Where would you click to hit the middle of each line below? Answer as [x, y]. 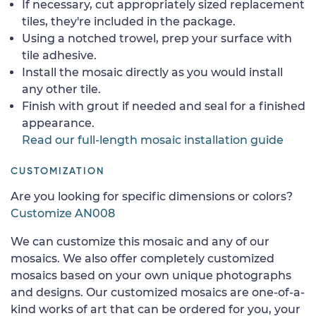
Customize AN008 [63, 213]
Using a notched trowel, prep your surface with [157, 38]
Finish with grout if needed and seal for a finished [164, 106]
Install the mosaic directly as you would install [152, 72]
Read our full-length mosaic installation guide [153, 140]
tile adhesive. [59, 55]
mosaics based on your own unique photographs [151, 275]
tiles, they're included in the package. [129, 21]
